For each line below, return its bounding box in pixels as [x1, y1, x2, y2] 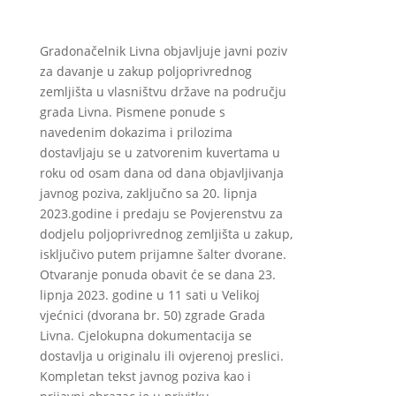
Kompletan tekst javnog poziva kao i [39, 368, 251, 385]
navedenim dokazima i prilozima [39, 124, 232, 141]
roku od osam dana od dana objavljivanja [39, 164, 284, 181]
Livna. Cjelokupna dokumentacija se [39, 327, 252, 344]
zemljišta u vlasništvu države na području [39, 83, 286, 100]
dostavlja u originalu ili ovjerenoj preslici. [39, 347, 284, 364]
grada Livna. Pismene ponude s [39, 103, 225, 120]
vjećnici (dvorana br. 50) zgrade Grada [39, 307, 265, 324]
